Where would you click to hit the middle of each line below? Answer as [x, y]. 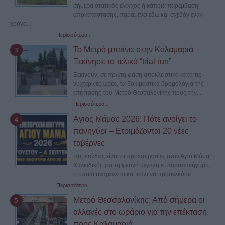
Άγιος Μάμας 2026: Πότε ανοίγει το [135, 119]
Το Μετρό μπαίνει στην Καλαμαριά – [137, 49]
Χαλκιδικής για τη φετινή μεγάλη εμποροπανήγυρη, [142, 165]
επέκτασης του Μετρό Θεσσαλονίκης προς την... [137, 93]
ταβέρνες [89, 143]
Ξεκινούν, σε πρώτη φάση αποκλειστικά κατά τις [137, 75]
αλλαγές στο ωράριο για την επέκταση [140, 212]
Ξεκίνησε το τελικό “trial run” [122, 61]
